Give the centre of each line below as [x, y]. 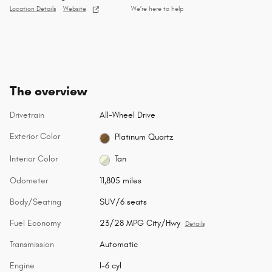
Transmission [32, 244]
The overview [48, 91]
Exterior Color [35, 137]
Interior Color [34, 158]
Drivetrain [27, 115]
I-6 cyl [110, 265]
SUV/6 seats [123, 202]
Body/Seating [36, 202]
